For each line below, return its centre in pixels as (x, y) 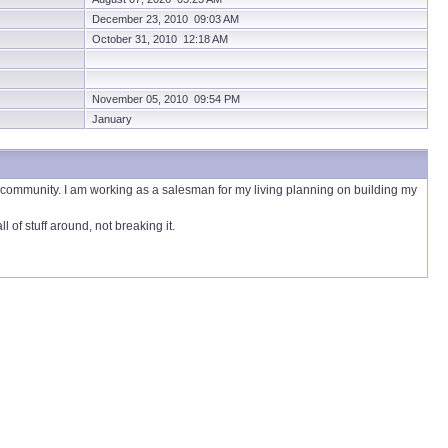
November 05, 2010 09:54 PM (166, 99)
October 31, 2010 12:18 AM (160, 39)
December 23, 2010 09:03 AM (165, 19)
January (112, 119)
